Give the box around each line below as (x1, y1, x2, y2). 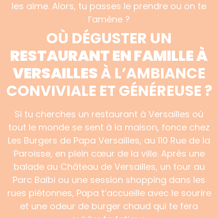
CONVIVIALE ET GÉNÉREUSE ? (6, 81, 212, 101)
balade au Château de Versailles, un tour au (13, 161, 205, 173)
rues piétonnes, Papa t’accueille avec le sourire (7, 187, 211, 199)
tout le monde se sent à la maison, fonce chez (8, 121, 210, 133)
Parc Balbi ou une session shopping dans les (13, 174, 205, 186)
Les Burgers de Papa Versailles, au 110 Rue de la (8, 134, 210, 146)
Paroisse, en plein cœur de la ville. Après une (13, 147, 205, 160)
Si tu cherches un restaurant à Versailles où (15, 108, 203, 120)
